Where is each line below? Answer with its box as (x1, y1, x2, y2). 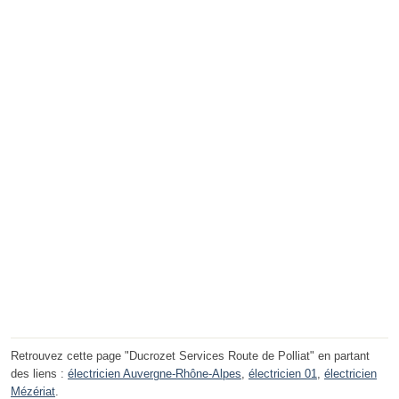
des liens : (11, 367, 68, 381)
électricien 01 (248, 367, 317, 381)
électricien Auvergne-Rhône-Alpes (68, 367, 241, 381)
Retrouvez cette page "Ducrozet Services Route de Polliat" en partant (11, 349, 370, 363)
